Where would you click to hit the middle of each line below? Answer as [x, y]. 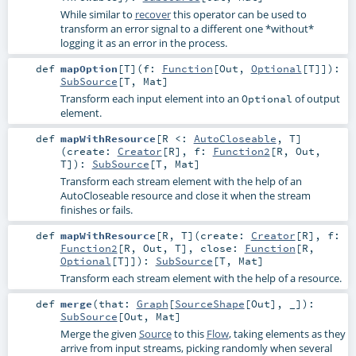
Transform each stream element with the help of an [181, 182]
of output [316, 98]
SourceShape [209, 304]
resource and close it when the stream [219, 196]
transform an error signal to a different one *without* [187, 28]
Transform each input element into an [151, 98]
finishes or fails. [96, 210]
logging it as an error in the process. [143, 43]
